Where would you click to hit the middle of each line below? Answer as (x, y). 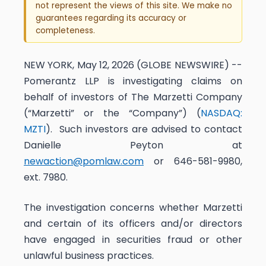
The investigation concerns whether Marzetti (133, 208)
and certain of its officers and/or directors (133, 224)
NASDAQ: (221, 113)
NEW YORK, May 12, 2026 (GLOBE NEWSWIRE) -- (133, 65)
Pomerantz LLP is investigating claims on (133, 81)
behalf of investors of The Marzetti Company (133, 97)
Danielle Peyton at (133, 145)
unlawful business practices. (90, 256)
